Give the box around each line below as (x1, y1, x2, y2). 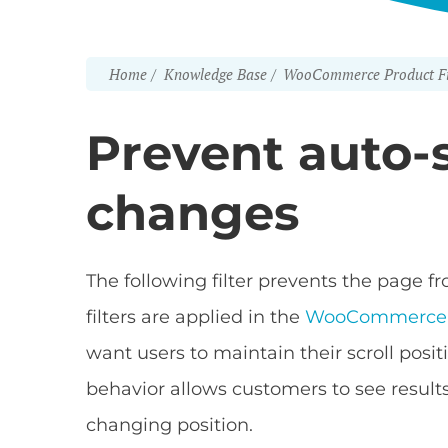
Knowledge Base (163, 64, 267, 84)
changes (86, 184, 299, 242)
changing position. (86, 414, 253, 436)
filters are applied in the (86, 306, 305, 328)
